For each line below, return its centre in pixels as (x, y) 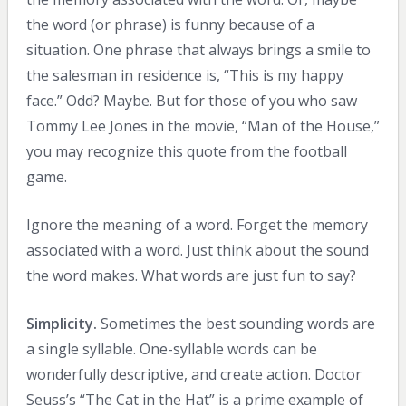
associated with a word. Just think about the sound (197, 250)
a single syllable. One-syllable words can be (171, 348)
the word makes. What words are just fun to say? (191, 275)
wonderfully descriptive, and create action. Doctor (193, 374)
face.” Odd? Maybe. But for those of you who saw (191, 100)
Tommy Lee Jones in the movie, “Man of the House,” (203, 126)
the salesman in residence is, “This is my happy (184, 75)
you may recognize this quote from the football (186, 151)
